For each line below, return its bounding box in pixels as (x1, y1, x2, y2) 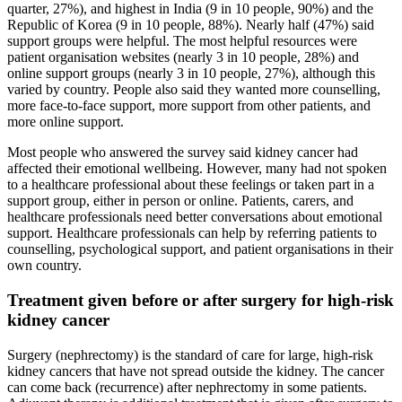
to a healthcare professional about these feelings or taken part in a (7, 177, 374, 193)
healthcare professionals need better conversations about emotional (7, 209, 382, 225)
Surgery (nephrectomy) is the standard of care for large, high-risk (7, 346, 373, 363)
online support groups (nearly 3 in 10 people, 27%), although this (7, 66, 375, 82)
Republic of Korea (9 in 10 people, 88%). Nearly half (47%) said (7, 17, 374, 33)
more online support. (7, 114, 124, 130)
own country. (7, 258, 82, 274)
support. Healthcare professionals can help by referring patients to (7, 225, 377, 241)
